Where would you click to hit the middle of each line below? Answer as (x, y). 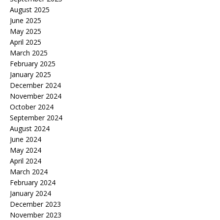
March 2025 (29, 53)
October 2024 (32, 107)
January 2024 (30, 193)
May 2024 (26, 150)
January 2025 (30, 74)
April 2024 (26, 161)
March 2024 (29, 171)
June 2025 (26, 20)
